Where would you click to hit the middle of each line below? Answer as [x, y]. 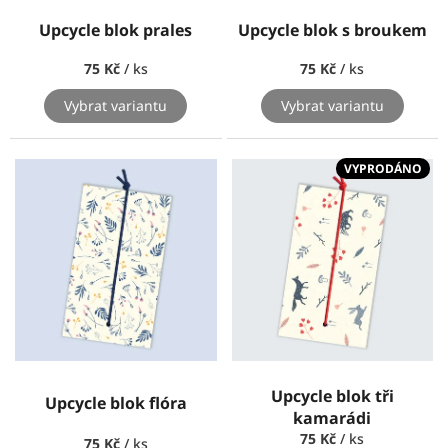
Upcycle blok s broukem [332, 30]
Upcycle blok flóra [115, 402]
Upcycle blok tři [332, 395]
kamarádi [332, 417]
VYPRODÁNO [383, 168]
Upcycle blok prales [116, 30]
